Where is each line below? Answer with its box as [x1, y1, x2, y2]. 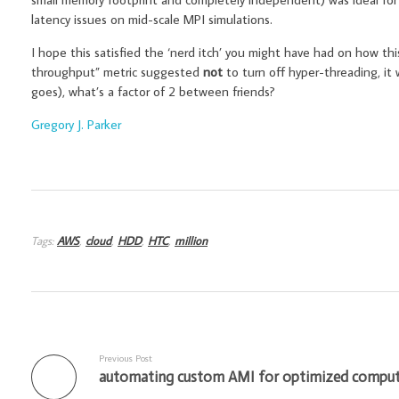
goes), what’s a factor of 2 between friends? [31, 83, 275, 101]
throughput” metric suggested [31, 63, 203, 81]
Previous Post [99, 350, 152, 364]
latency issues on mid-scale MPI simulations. [31, 11, 273, 28]
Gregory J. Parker [31, 116, 121, 134]
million [175, 233, 208, 248]
